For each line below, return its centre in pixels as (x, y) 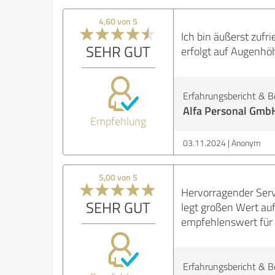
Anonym (246, 143)
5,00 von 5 (118, 177)
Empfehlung (118, 121)
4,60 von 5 (118, 21)
